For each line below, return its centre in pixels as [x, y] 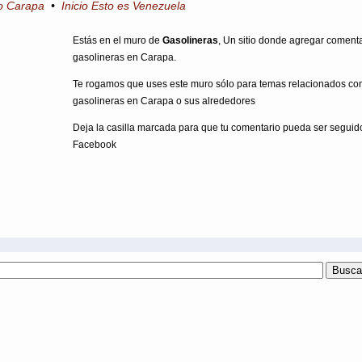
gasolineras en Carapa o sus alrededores [164, 101]
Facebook [95, 145]
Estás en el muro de [118, 40]
